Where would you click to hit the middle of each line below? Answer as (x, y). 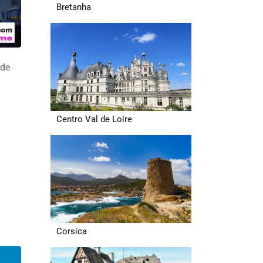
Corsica (72, 231)
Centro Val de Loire (94, 119)
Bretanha (74, 7)
